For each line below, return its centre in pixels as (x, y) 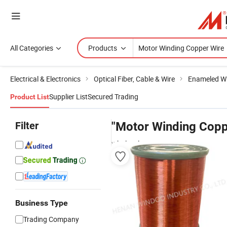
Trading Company (51, 219)
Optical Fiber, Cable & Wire (134, 79)
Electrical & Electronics (45, 79)
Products (103, 48)
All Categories (32, 48)
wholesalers (130, 143)
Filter (27, 126)
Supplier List (68, 97)
